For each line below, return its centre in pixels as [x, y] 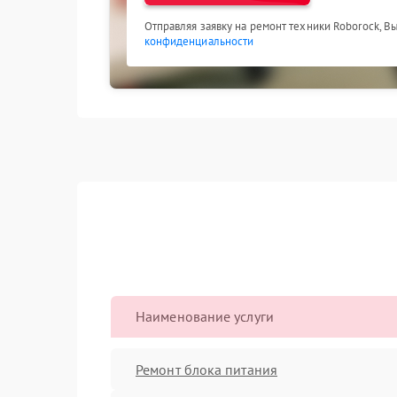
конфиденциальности [199, 41]
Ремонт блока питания [206, 369]
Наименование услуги [205, 316]
